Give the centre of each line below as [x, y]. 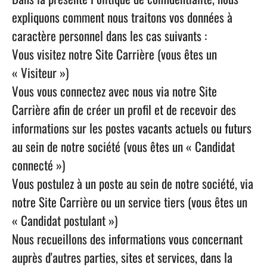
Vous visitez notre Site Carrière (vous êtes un [114, 54]
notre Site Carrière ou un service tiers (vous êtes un [130, 202]
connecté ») [38, 165]
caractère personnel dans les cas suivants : [109, 35]
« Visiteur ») [40, 72]
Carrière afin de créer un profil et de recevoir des [124, 109]
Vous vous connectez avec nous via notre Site [114, 91]
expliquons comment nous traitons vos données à [122, 17]
